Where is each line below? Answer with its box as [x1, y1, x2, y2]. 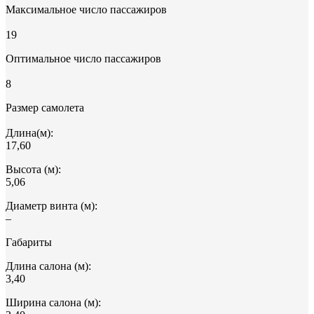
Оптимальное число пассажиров [6, 53, 161, 65]
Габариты [6, 236, 52, 249]
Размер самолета [6, 102, 84, 114]
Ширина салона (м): [6, 296, 101, 309]
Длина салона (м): [6, 260, 91, 273]
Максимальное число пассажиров [6, 4, 167, 16]
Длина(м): [6, 127, 53, 139]
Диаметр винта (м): [6, 200, 97, 212]
